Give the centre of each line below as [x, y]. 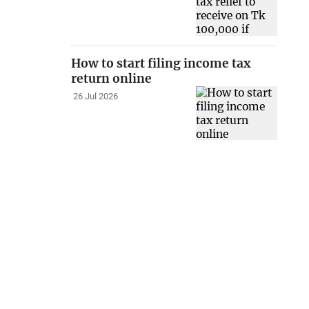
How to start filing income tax [161, 63]
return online [112, 78]
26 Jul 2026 [95, 97]
